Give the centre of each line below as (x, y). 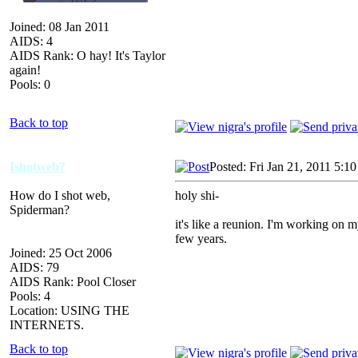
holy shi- (197, 195)
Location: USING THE (70, 310)
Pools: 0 (30, 84)
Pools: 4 (30, 296)
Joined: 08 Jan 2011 (60, 26)
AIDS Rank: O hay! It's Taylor (88, 55)
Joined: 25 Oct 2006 (61, 253)
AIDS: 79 (34, 267)
